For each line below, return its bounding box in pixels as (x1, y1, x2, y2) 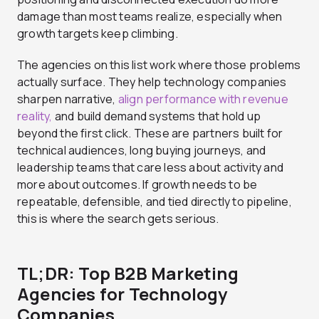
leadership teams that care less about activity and (17, 159, 284, 175)
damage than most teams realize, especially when (17, 8, 283, 24)
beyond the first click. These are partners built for (17, 125, 283, 141)
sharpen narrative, (17, 90, 118, 107)
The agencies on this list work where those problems (17, 56, 301, 73)
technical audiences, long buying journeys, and (17, 142, 266, 158)
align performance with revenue (117, 90, 288, 107)
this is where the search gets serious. (17, 210, 219, 226)
